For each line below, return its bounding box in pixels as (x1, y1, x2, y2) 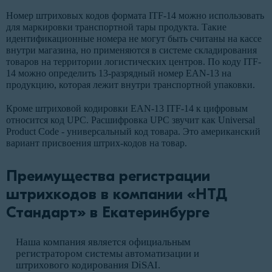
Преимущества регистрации (6, 167, 210, 186)
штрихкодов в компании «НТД (6, 185, 227, 204)
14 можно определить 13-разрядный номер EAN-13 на (6, 68, 231, 79)
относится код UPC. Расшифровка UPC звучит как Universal (6, 115, 255, 126)
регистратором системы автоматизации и (16, 248, 199, 260)
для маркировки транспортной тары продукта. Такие (6, 22, 226, 33)
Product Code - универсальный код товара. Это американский (6, 126, 260, 137)
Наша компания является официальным (16, 236, 191, 248)
